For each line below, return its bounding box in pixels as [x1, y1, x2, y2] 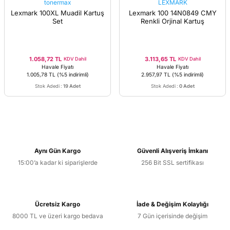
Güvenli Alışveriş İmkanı [137, 146, 208, 155]
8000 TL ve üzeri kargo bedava [12, 212, 103, 220]
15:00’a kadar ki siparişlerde [17, 158, 98, 166]
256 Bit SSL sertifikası [141, 158, 204, 166]
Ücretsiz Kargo [35, 200, 80, 208]
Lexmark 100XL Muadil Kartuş [11, 8, 104, 17]
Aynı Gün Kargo [34, 146, 81, 155]
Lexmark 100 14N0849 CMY [128, 8, 217, 17]
